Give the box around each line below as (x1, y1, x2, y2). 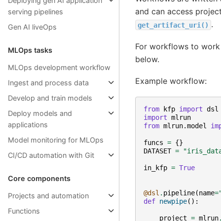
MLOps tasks (8, 46, 52, 55)
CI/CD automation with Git (8, 151, 94, 160)
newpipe (159, 197, 187, 205)
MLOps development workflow (8, 63, 110, 72)
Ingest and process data (8, 78, 89, 87)
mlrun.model (163, 121, 207, 130)
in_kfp (143, 163, 167, 172)
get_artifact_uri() (137, 21, 209, 29)
